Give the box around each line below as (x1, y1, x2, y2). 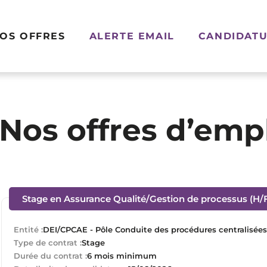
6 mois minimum (87, 250, 157, 260)
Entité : (14, 224, 43, 234)
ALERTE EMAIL (89, 30, 175, 42)
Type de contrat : (14, 237, 82, 247)
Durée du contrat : (14, 250, 87, 260)
